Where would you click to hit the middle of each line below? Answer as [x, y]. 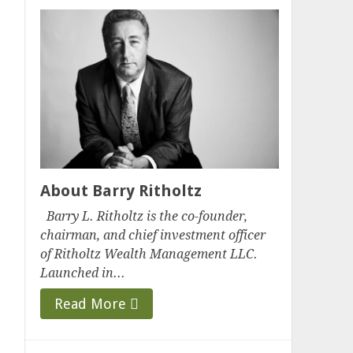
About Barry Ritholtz [121, 190]
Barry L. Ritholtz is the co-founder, [144, 216]
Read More [93, 303]
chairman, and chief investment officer [153, 235]
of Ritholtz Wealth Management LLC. [149, 254]
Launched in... [83, 273]
